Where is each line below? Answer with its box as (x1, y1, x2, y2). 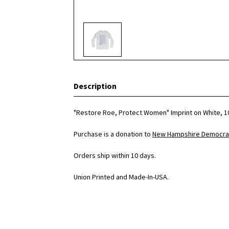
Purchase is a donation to (74, 129, 152, 139)
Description (74, 81, 117, 91)
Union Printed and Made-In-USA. (74, 172, 169, 181)
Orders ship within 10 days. (74, 151, 156, 160)
